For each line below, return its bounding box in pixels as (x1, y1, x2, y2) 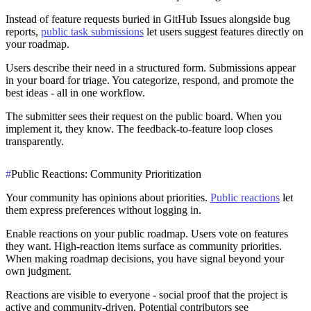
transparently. (6, 135, 64, 147)
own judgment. (6, 264, 72, 277)
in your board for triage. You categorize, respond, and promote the (6, 74, 294, 86)
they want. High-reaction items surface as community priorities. (6, 239, 282, 252)
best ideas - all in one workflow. (6, 86, 145, 99)
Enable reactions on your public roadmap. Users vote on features (6, 227, 288, 239)
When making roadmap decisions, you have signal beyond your (6, 252, 284, 264)
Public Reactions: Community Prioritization (11, 167, 201, 180)
